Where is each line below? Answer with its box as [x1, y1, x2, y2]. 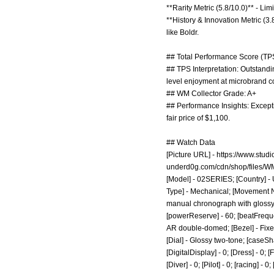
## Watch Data [166, 138, 215, 147]
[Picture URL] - [166, 150, 217, 159]
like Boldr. [166, 28, 199, 37]
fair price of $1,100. [166, 114, 230, 122]
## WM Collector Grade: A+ [166, 89, 256, 98]
